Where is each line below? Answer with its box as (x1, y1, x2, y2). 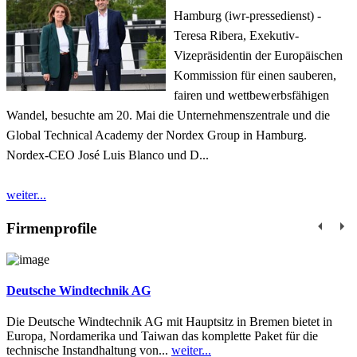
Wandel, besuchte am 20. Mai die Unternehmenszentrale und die (6, 108, 330, 123)
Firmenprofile (6, 219, 96, 237)
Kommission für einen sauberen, (174, 69, 336, 83)
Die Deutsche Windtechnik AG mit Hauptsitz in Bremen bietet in (6, 315, 332, 329)
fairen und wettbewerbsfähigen (174, 88, 329, 103)
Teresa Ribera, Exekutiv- (174, 29, 299, 43)
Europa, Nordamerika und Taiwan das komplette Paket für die (6, 329, 318, 343)
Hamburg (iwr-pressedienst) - (174, 9, 321, 23)
